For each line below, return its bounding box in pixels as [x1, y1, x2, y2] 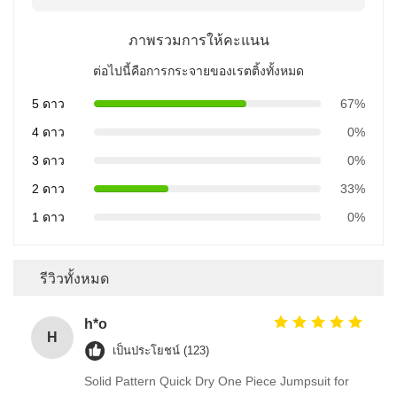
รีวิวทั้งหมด [40, 267, 109, 288]
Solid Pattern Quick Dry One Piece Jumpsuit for [84, 373, 349, 388]
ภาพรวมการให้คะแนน [128, 28, 269, 50]
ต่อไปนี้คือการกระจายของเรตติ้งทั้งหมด [93, 63, 304, 78]
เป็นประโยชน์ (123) [113, 343, 209, 357]
